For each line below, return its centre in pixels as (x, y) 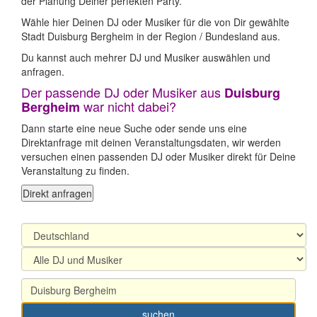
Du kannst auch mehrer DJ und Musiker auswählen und (146, 57)
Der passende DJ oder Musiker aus (123, 92)
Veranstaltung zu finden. (75, 171)
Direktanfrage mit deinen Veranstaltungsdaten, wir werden (151, 142)
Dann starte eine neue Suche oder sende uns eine (134, 128)
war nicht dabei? (128, 106)
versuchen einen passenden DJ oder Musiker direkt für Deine (158, 156)
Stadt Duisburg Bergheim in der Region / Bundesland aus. (151, 36)
